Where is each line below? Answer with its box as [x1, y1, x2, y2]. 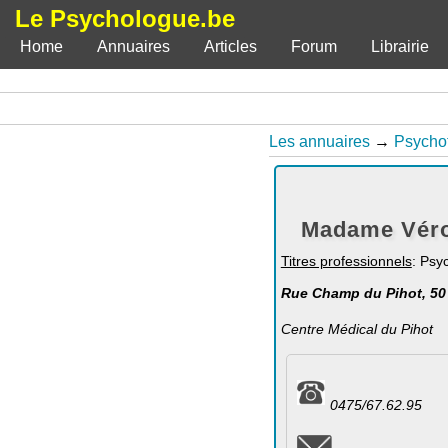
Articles [204, 38, 257, 55]
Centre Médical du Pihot [280, 320, 433, 337]
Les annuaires [268, 133, 370, 150]
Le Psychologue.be [15, 5, 235, 32]
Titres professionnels [280, 253, 412, 269]
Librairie [371, 38, 429, 55]
